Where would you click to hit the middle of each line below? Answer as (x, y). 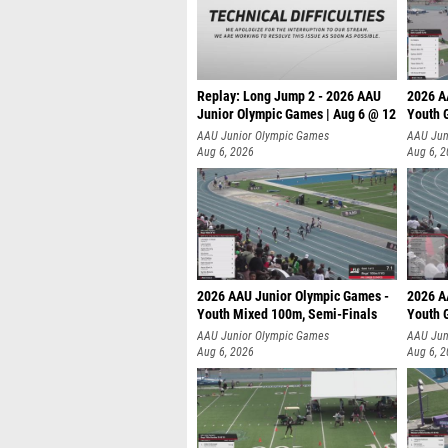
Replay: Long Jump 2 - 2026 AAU (289, 96)
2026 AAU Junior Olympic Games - (293, 296)
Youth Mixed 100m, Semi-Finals (287, 314)
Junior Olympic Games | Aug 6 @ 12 (296, 114)
